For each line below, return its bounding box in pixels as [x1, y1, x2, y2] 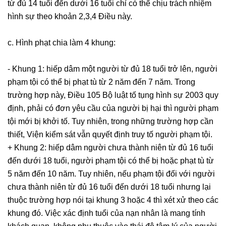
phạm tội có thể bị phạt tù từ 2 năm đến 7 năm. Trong [8, 78, 195, 87]
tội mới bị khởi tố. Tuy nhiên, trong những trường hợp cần [8, 117, 213, 126]
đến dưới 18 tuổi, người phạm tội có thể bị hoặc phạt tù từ [8, 156, 214, 165]
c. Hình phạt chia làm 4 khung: [8, 38, 116, 47]
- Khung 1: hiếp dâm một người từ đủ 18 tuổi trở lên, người [8, 65, 217, 74]
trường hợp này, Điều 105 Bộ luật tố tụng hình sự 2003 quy [8, 91, 218, 100]
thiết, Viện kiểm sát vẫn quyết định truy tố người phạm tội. [8, 130, 212, 139]
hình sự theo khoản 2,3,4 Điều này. [8, 12, 132, 21]
